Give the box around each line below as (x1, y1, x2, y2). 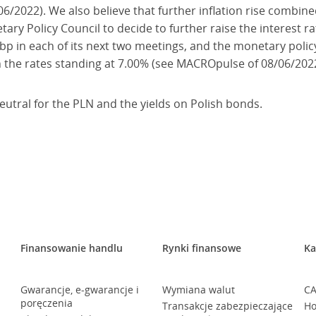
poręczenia (20, 296, 73, 310)
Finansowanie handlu (20, 241, 123, 255)
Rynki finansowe (162, 241, 242, 255)
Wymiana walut (162, 283, 236, 296)
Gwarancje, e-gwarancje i (20, 283, 139, 296)
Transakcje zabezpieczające (162, 299, 293, 312)
